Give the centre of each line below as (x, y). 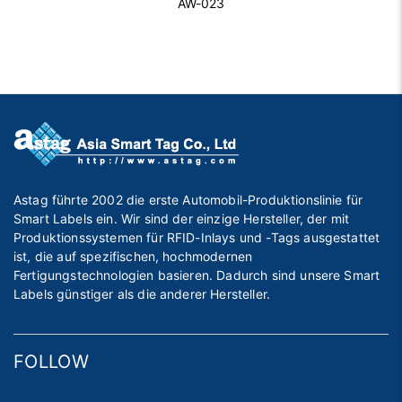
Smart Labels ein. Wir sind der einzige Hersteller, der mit (182, 219)
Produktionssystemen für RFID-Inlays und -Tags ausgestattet (197, 238)
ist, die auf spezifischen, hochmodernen (133, 257)
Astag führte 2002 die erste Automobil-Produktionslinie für (188, 200)
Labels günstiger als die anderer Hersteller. (142, 294)
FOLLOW (51, 362)
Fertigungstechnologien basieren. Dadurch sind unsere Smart (197, 275)
